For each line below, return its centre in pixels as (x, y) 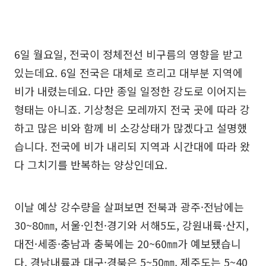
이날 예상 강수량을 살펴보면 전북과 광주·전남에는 (129, 207)
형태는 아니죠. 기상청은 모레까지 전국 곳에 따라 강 (132, 110)
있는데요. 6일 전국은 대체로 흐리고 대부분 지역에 (129, 73)
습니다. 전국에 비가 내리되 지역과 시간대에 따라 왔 (132, 146)
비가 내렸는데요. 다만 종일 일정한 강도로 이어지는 (131, 91)
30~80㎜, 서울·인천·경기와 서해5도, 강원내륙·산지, (132, 225)
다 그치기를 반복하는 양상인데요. (91, 165)
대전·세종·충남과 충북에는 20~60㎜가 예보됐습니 (128, 244)
